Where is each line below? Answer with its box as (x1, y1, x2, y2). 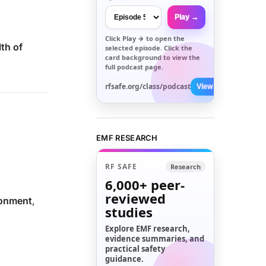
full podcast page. (105, 62, 164, 71)
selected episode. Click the (105, 43, 193, 52)
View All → (197, 82, 233, 91)
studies (105, 203, 153, 221)
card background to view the (105, 52, 201, 62)
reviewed (105, 189, 166, 208)
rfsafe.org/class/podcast (105, 81, 191, 91)
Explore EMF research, (105, 223, 191, 235)
